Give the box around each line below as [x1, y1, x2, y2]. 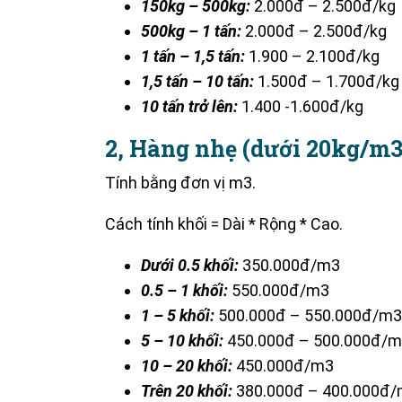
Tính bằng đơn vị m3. [105, 172, 256, 192]
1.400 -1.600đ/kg [238, 96, 363, 116]
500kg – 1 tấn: [141, 21, 241, 40]
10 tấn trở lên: [141, 96, 238, 116]
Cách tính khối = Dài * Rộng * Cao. [105, 214, 343, 233]
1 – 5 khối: [141, 305, 214, 325]
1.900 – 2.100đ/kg [245, 46, 380, 66]
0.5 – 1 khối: [141, 280, 228, 300]
